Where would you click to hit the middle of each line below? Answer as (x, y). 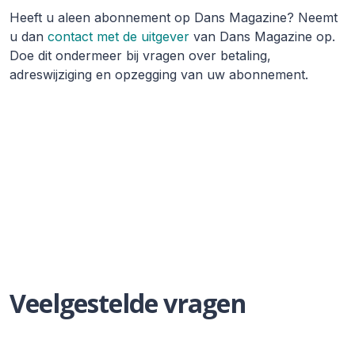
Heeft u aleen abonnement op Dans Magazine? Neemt (174, 18)
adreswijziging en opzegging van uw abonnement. (159, 75)
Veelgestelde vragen (128, 303)
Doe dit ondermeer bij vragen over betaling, (140, 56)
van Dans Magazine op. (262, 37)
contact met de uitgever (118, 37)
